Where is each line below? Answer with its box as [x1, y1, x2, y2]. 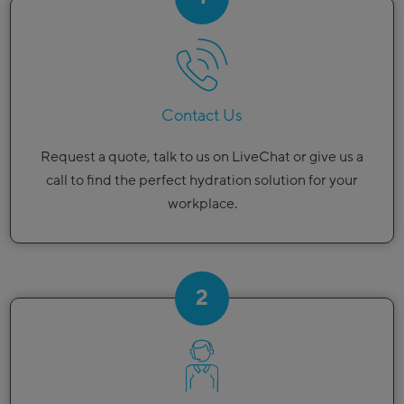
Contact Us [161, 106, 243, 127]
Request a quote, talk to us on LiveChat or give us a [41, 148, 363, 167]
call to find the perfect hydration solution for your [46, 171, 358, 190]
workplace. [167, 195, 237, 214]
